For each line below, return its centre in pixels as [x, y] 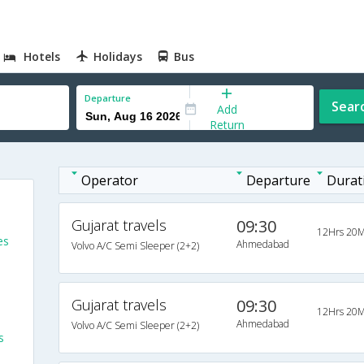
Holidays [118, 56]
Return [227, 124]
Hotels [42, 56]
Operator [109, 180]
